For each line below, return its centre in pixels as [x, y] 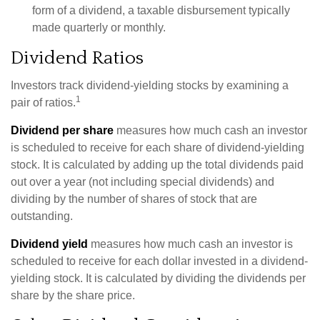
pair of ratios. [43, 102]
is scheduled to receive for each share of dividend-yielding [157, 147]
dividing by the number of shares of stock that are [134, 199]
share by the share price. [73, 295]
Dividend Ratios [77, 58]
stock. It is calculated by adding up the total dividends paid [157, 165]
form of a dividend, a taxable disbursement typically [161, 10]
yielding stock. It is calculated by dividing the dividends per [158, 278]
